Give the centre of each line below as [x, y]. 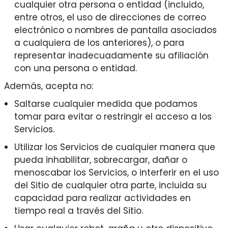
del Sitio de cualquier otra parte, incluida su [110, 186]
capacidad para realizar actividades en [102, 198]
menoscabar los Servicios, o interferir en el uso [116, 173]
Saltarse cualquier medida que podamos [106, 104]
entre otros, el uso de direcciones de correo [110, 18]
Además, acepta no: [48, 86]
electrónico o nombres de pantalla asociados [115, 30]
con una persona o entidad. [75, 68]
